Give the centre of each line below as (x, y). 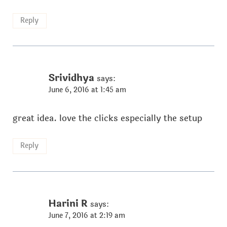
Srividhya (71, 78)
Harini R (68, 203)
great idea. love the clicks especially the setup (107, 118)
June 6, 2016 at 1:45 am (87, 90)
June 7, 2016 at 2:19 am (86, 215)
